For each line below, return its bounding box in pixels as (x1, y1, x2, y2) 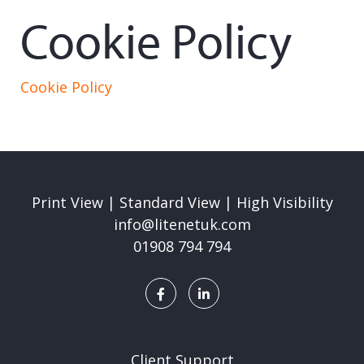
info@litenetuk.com (113, 214, 251, 234)
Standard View (119, 193, 220, 212)
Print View (31, 193, 103, 212)
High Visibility (236, 193, 333, 212)
